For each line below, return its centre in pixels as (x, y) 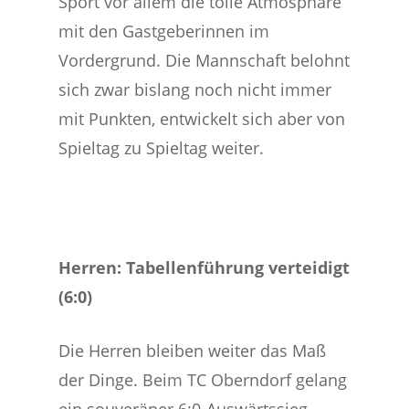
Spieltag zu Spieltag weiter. (162, 148)
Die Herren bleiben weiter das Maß (193, 351)
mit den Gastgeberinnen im (164, 31)
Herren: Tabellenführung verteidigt (204, 267)
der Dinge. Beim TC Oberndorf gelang (203, 380)
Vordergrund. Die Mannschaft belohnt (204, 60)
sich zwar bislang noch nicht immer (195, 89)
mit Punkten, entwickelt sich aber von (202, 119)
